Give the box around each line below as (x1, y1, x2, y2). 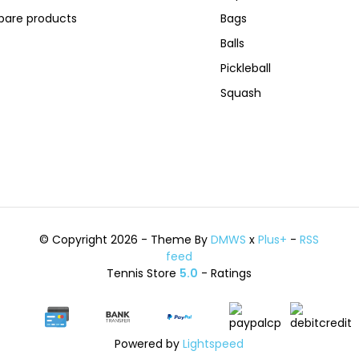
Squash (220, 85, 261, 101)
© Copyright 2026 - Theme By (39, 232, 212, 248)
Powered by (115, 336, 184, 352)
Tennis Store (107, 265, 180, 281)
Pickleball (220, 60, 271, 76)
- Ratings (198, 265, 252, 281)
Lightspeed (183, 336, 244, 352)
